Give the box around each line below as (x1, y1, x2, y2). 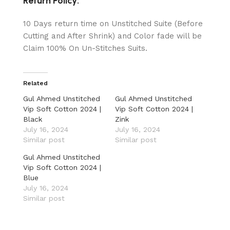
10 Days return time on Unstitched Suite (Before (23, 18, 203, 28)
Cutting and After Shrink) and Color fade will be (23, 31, 202, 41)
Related (23, 79, 48, 87)
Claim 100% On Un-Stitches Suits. (23, 43, 147, 53)
